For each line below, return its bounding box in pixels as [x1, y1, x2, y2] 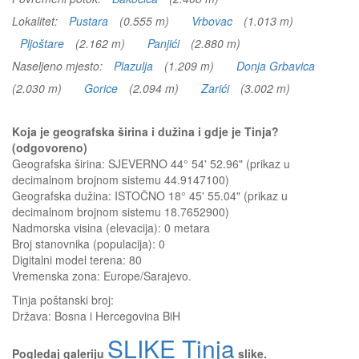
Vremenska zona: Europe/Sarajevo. [12, 268, 192, 284]
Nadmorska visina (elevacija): [12, 220, 164, 236]
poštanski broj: [40, 292, 114, 308]
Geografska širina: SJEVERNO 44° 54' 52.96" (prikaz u [12, 155, 290, 171]
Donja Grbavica [236, 58, 315, 74]
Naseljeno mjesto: [12, 58, 106, 74]
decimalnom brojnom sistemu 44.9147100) [12, 171, 229, 188]
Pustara [69, 13, 108, 29]
